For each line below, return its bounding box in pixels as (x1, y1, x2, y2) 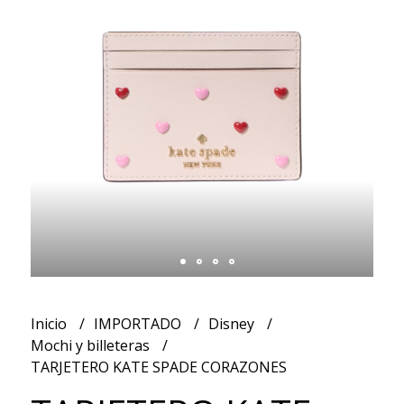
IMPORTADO (93, 313, 185, 334)
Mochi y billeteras (30, 335, 153, 355)
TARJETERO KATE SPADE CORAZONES (30, 356, 287, 377)
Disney (207, 313, 258, 334)
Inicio (30, 313, 70, 334)
